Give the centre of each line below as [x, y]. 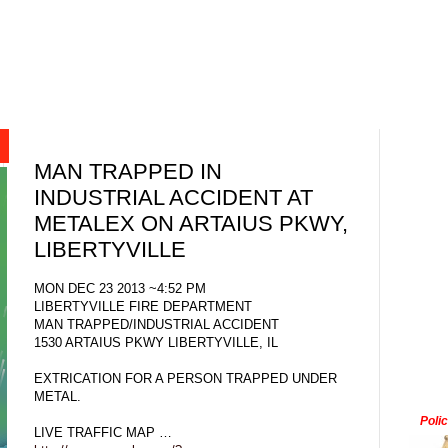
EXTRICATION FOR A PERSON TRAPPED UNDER [185, 378]
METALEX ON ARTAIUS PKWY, [191, 224]
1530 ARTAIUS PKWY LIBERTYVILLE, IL [156, 342]
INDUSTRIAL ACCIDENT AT [173, 198]
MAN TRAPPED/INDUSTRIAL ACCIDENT [156, 324]
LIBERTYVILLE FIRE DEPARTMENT [143, 306]
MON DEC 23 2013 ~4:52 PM [120, 288]
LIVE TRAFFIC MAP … [103, 432]
